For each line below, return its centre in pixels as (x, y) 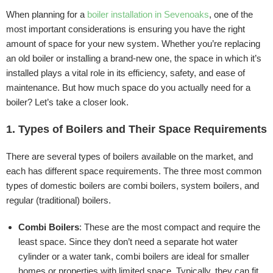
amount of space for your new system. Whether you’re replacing (133, 44)
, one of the (231, 14)
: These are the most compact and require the (170, 227)
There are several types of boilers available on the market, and (129, 156)
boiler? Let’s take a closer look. (67, 102)
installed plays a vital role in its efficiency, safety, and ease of (126, 73)
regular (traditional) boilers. (58, 200)
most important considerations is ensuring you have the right (126, 29)
